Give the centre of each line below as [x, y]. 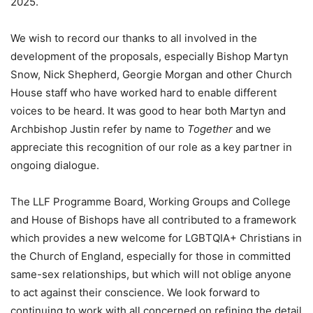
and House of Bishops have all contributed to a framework [153, 220]
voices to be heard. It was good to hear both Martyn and [148, 111]
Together [210, 129]
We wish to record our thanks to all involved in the [134, 38]
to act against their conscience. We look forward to [135, 293]
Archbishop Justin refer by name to [99, 129]
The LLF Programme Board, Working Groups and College [151, 202]
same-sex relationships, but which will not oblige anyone [151, 275]
